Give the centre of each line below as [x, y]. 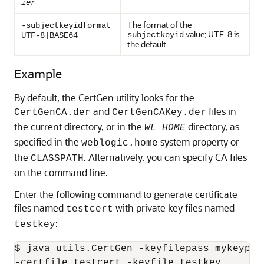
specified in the [48, 142]
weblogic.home [120, 143]
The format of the [159, 24]
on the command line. [61, 172]
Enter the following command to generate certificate [126, 194]
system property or [199, 142]
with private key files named [174, 208]
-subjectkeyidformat [66, 25]
